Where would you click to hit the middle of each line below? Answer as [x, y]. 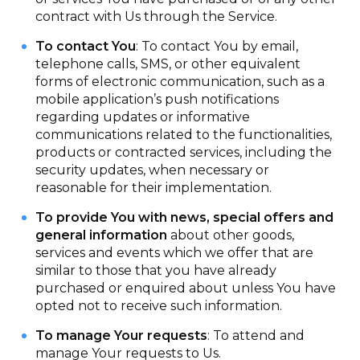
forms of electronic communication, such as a [180, 82]
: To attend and [256, 335]
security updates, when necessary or [153, 170]
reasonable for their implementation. [154, 188]
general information [102, 235]
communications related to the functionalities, [184, 135]
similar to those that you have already [156, 270]
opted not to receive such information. [159, 306]
